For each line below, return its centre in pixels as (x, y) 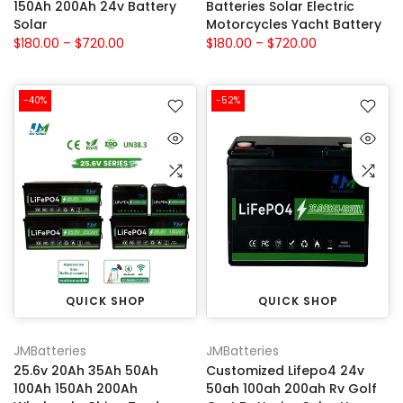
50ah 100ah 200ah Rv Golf (291, 388)
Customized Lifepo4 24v (285, 370)
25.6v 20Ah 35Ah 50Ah (86, 370)
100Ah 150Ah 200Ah (76, 388)
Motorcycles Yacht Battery (294, 24)
